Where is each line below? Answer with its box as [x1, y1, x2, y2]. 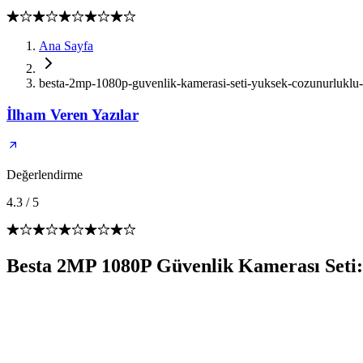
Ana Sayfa [39, 39, 93, 53]
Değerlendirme [6, 168, 83, 182]
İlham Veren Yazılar [6, 105, 139, 123]
